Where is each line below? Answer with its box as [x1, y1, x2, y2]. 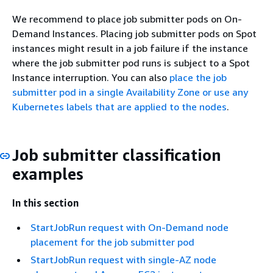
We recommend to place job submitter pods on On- [12, 13, 242, 26]
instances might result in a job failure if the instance [12, 42, 248, 55]
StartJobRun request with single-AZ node [30, 253, 216, 266]
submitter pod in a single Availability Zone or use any [12, 86, 248, 99]
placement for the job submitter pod [30, 235, 194, 248]
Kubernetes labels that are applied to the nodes [12, 101, 227, 113]
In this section [12, 196, 79, 209]
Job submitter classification [12, 146, 221, 165]
